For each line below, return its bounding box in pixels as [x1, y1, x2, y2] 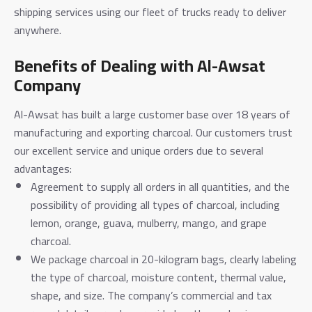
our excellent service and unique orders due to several [14, 139, 263, 161]
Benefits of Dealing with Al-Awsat [14, 49, 265, 81]
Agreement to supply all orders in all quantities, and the [31, 175, 290, 197]
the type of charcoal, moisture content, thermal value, [31, 266, 286, 288]
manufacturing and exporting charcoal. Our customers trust [14, 121, 292, 143]
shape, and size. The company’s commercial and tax [31, 284, 272, 306]
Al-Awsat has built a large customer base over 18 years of [14, 103, 290, 125]
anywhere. [14, 19, 61, 40]
